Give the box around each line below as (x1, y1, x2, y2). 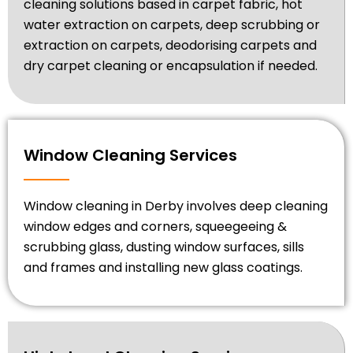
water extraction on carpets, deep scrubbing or (24, 15, 320, 34)
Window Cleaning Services (24, 143, 237, 166)
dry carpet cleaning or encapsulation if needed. (24, 56, 318, 75)
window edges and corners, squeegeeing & (24, 217, 287, 236)
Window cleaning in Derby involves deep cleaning (24, 196, 328, 215)
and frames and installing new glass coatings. (24, 258, 303, 277)
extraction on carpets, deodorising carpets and (24, 35, 317, 54)
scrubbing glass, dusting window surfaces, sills (24, 237, 304, 256)
